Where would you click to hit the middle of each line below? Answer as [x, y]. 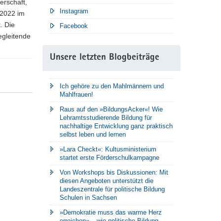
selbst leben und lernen [93, 134]
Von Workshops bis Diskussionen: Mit [114, 172]
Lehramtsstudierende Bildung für [106, 117]
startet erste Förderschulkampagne [110, 157]
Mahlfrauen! [76, 94]
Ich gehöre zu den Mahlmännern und [112, 86]
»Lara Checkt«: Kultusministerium [108, 149]
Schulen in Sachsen [88, 197]
